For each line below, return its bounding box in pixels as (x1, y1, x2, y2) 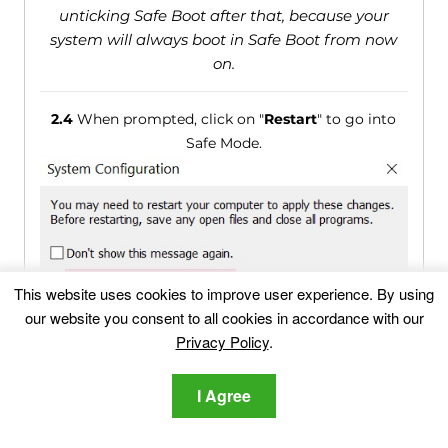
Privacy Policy (175, 331, 269, 352)
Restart (264, 109, 318, 128)
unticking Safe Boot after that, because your (58, 5, 389, 25)
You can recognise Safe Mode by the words (81, 340, 386, 359)
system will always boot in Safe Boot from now (50, 29, 398, 49)
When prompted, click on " (73, 109, 265, 128)
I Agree (197, 384, 251, 407)
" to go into (317, 109, 397, 128)
